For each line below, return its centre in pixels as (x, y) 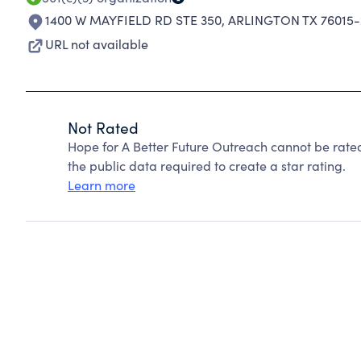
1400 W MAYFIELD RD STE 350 (133, 20)
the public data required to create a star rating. (207, 166)
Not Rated (103, 127)
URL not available (97, 44)
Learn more (102, 185)
